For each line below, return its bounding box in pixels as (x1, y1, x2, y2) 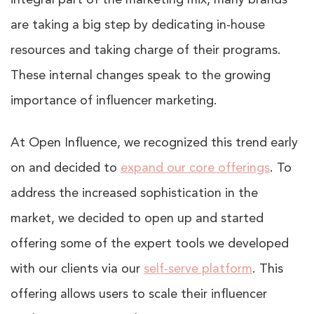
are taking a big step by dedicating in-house (11, 19, 265, 32)
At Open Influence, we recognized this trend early (11, 137, 298, 150)
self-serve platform (144, 263, 252, 276)
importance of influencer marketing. (11, 95, 217, 108)
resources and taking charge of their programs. (11, 44, 281, 57)
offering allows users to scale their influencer (11, 288, 267, 301)
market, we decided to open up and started (11, 212, 264, 226)
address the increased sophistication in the (11, 187, 258, 200)
